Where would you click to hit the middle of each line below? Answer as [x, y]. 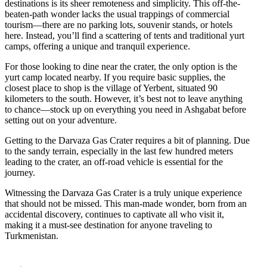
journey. [20, 172]
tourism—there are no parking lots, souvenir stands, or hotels [119, 24]
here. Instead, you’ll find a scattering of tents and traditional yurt [125, 35]
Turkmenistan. [32, 235]
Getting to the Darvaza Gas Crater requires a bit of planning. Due [127, 140]
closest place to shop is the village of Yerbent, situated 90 [111, 88]
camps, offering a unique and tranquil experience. [97, 46]
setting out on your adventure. [61, 120]
